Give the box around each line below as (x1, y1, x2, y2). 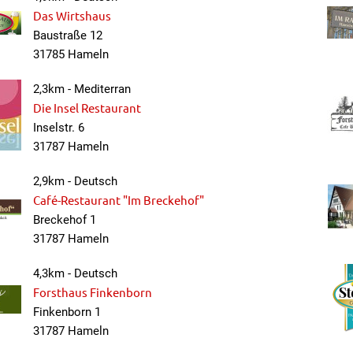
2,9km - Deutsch (33, 174, 117, 188)
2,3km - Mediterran (33, 82, 131, 96)
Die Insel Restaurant (33, 100, 141, 115)
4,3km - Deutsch (33, 266, 117, 281)
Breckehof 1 (33, 213, 96, 227)
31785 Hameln (33, 47, 109, 61)
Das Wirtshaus (33, 8, 111, 23)
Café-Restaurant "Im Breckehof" (33, 192, 204, 207)
